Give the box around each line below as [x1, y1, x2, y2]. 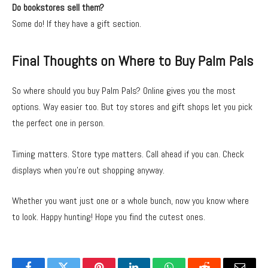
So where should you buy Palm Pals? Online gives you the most [12, 84, 236, 98]
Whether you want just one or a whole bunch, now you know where [12, 194, 249, 208]
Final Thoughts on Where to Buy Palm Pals [12, 52, 253, 71]
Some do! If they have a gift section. [12, 17, 141, 31]
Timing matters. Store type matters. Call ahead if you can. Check [12, 147, 244, 160]
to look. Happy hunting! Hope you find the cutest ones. [12, 211, 205, 224]
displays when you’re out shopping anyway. [12, 163, 165, 176]
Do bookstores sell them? [12, 1, 104, 14]
